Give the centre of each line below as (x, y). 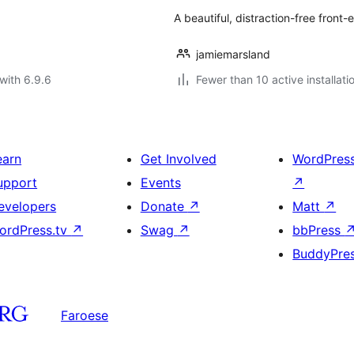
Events (160, 183)
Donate (164, 206)
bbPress (319, 230)
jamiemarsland (233, 54)
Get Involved (178, 159)
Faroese (85, 315)
